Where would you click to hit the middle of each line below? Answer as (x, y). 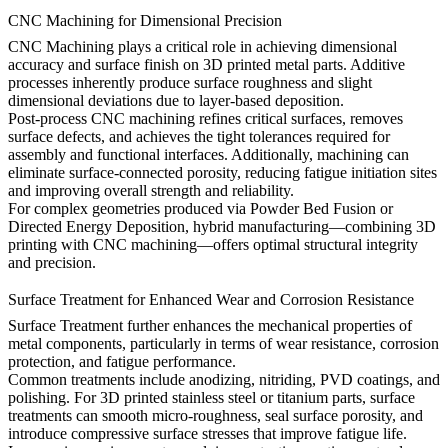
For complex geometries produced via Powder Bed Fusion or (200, 208)
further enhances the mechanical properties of (267, 326)
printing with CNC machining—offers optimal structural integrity (213, 244)
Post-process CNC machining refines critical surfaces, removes (205, 118)
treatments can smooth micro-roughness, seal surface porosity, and (215, 416)
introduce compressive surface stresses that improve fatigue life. (207, 434)
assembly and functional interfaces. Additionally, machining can (208, 154)
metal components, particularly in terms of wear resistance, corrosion (223, 344)
